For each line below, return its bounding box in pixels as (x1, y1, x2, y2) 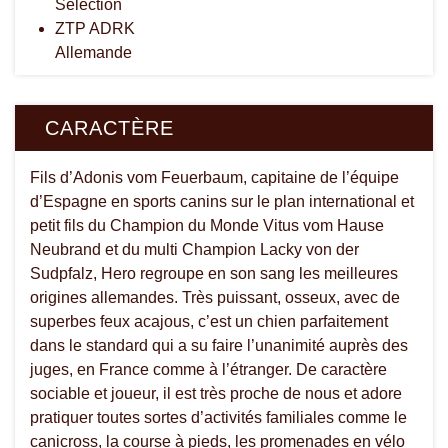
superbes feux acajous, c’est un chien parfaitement (30, 312, 388, 330)
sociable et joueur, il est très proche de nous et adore (30, 384, 402, 402)
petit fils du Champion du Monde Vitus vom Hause (30, 216, 384, 234)
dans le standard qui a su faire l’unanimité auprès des (30, 336, 408, 354)
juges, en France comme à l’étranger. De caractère (30, 360, 387, 378)
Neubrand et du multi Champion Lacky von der (30, 240, 359, 258)
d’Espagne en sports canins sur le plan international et (30, 192, 414, 210)
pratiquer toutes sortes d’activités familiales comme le (30, 408, 407, 426)
